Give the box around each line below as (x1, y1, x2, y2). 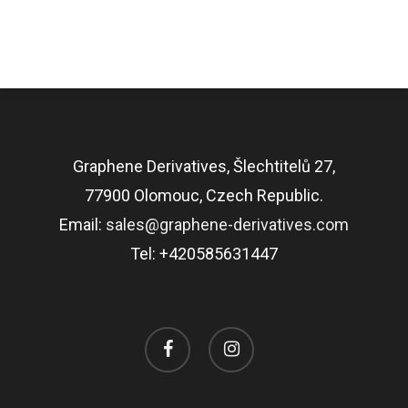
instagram (208, 328, 267, 343)
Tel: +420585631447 (130, 243, 278, 263)
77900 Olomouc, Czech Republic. (85, 185, 323, 205)
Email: (59, 214, 106, 234)
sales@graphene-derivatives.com (106, 214, 349, 234)
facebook (144, 328, 199, 343)
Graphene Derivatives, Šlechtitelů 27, (73, 156, 335, 176)
